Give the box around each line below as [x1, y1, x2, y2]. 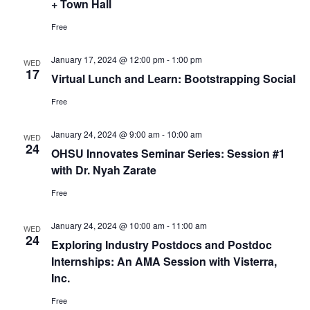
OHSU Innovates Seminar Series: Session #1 [51, 145, 285, 161]
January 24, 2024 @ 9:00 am [51, 128, 160, 140]
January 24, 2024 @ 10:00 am [51, 219, 165, 231]
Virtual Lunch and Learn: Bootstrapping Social [51, 71, 295, 86]
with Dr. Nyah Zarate [51, 162, 156, 178]
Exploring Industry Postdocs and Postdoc [51, 237, 272, 253]
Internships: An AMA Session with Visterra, [51, 253, 277, 269]
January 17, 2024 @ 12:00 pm [51, 53, 165, 65]
